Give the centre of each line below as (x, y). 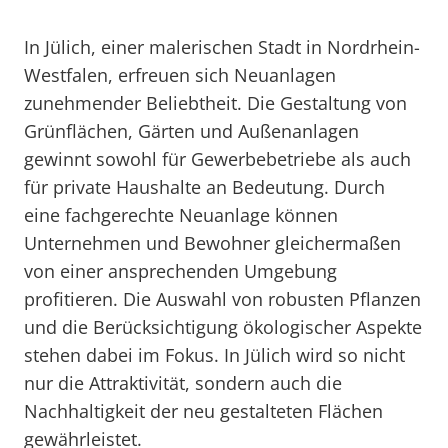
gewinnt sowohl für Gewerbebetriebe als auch (217, 159)
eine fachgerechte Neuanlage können (181, 215)
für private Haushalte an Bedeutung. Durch (204, 187)
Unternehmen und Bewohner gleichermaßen (212, 243)
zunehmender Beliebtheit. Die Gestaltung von (215, 103)
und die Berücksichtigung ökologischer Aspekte (223, 327)
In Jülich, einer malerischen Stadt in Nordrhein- (222, 47)
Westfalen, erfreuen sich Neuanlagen (180, 75)
